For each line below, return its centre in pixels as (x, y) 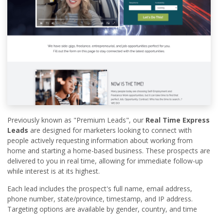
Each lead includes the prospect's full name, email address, (100, 189)
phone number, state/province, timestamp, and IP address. (100, 199)
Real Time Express (178, 120)
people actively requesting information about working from (100, 141)
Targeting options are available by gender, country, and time (102, 209)
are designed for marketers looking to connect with (110, 130)
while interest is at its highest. (54, 171)
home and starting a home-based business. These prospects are (109, 151)
